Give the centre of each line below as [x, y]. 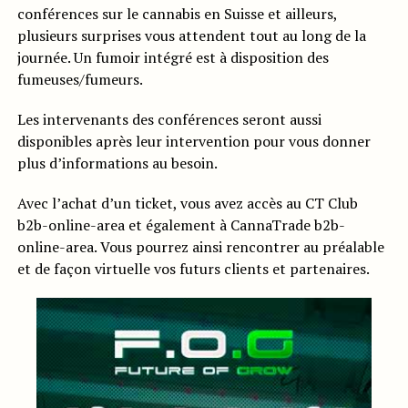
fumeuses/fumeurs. [80, 80]
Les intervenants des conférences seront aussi [169, 120]
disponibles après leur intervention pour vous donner [194, 142]
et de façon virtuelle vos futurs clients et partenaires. [193, 269]
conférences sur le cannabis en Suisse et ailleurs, [177, 14]
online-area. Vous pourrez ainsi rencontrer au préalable [200, 247]
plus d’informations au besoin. [117, 163]
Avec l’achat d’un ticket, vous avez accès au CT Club [187, 204]
